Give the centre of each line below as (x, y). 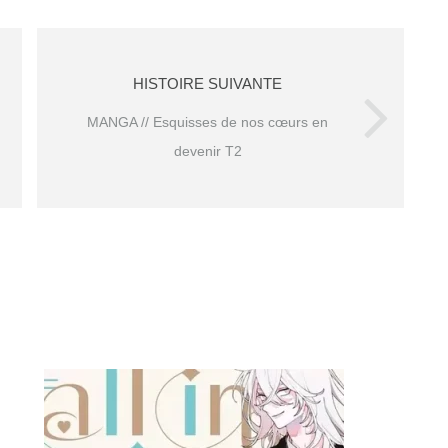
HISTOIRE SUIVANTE (207, 83)
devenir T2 (207, 150)
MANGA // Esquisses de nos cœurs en (207, 121)
